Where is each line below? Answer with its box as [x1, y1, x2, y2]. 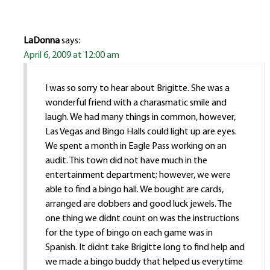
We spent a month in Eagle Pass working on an [45, 142, 227, 152]
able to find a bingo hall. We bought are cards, [45, 185, 224, 195]
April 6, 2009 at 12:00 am [23, 51, 119, 61]
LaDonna [23, 36, 60, 46]
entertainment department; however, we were [45, 171, 231, 181]
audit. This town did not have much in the [45, 156, 207, 166]
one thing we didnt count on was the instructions [45, 214, 239, 224]
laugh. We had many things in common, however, [45, 113, 236, 123]
